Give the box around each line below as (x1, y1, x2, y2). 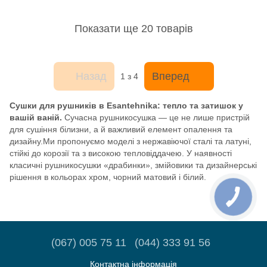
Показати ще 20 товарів (74, 22, 193, 35)
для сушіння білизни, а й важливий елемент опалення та (10, 125, 232, 134)
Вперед (151, 70, 190, 82)
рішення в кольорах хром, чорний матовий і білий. (10, 172, 206, 182)
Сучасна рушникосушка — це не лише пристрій (62, 113, 250, 122)
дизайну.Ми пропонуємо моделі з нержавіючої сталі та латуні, (10, 136, 252, 146)
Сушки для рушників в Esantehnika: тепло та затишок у (10, 101, 243, 110)
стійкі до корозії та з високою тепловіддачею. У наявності (10, 148, 232, 158)
